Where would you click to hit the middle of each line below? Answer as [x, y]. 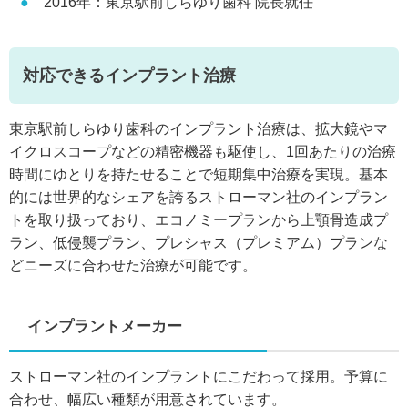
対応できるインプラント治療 [129, 75]
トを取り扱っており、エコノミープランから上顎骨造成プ [199, 219]
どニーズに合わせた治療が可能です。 [133, 265]
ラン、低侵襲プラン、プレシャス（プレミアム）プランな [199, 242]
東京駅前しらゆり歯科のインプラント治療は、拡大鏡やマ [199, 128]
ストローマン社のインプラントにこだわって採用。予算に [199, 376]
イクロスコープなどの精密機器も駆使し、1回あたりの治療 [203, 151]
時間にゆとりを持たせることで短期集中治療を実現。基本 [199, 174]
